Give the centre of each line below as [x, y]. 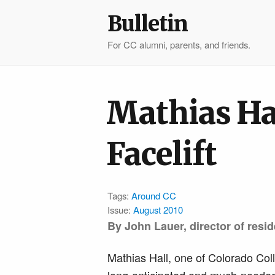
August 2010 [158, 210]
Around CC [154, 196]
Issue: [120, 210]
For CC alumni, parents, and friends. [179, 45]
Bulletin [148, 24]
